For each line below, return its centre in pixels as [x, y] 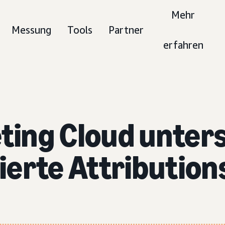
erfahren [183, 45]
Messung [32, 30]
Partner [126, 30]
